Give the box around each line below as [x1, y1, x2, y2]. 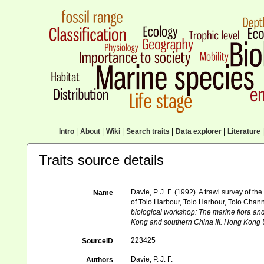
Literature [227, 127, 260, 136]
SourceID [82, 237, 114, 245]
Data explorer [175, 127, 222, 136]
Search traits [126, 127, 170, 136]
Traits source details [39, 152, 164, 168]
